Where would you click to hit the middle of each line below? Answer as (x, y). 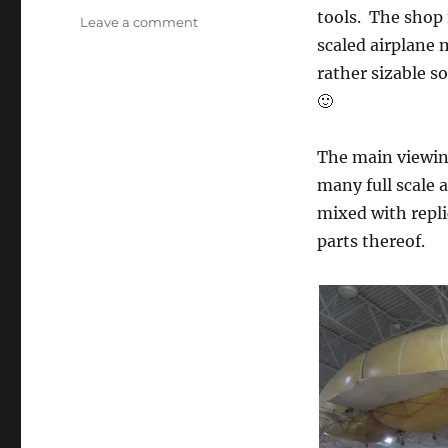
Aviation (224, 63)
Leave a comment (139, 22)
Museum (226, 84)
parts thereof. (370, 241)
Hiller (215, 42)
